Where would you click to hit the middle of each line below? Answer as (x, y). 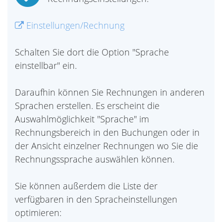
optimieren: (38, 213)
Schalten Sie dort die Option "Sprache (92, 52)
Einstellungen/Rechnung (74, 25)
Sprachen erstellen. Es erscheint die (87, 106)
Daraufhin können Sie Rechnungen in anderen (110, 92)
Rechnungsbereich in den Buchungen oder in (107, 132)
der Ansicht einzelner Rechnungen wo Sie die (107, 146)
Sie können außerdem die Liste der (86, 186)
